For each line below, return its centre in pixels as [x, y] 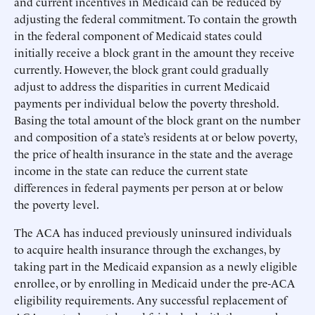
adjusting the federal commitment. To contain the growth [155, 18]
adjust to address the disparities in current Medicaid [142, 86]
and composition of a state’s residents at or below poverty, [155, 136]
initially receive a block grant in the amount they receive [154, 52]
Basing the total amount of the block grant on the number [157, 120]
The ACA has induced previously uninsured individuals [153, 232]
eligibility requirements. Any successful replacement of [150, 300]
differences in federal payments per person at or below [149, 187]
